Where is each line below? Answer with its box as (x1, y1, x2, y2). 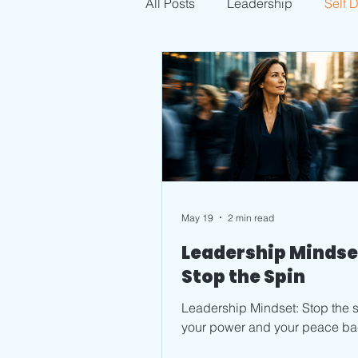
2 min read (228, 211, 274, 224)
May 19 (181, 211, 213, 224)
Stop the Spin (181, 265, 305, 290)
